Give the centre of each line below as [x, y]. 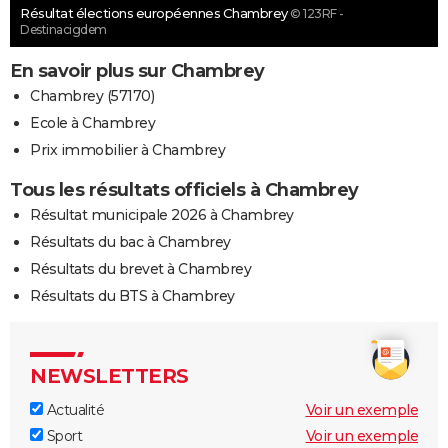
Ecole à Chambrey [92, 122]
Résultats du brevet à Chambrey [140, 268]
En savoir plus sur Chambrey [137, 70]
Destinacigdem [63, 29]
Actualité [73, 409]
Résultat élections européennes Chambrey [155, 12]
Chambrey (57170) [92, 95]
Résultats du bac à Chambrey [130, 241]
